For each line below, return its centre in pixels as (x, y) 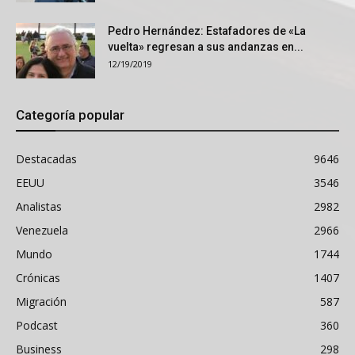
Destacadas (46, 159)
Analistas (39, 207)
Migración (41, 302)
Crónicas (38, 278)
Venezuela (42, 231)
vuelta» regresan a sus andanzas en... (206, 47)
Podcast (37, 326)
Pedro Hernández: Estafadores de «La (207, 31)
